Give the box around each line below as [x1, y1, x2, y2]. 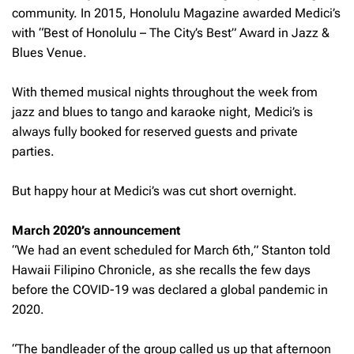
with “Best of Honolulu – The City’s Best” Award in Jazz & [12, 24, 330, 40]
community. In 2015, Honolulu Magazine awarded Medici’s [12, 5, 341, 21]
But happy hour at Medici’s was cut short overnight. [12, 183, 297, 198]
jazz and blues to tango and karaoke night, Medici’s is [12, 104, 313, 119]
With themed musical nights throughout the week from [12, 84, 318, 100]
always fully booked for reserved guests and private [12, 123, 298, 139]
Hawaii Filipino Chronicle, [12, 262, 159, 277]
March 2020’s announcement [12, 222, 180, 238]
